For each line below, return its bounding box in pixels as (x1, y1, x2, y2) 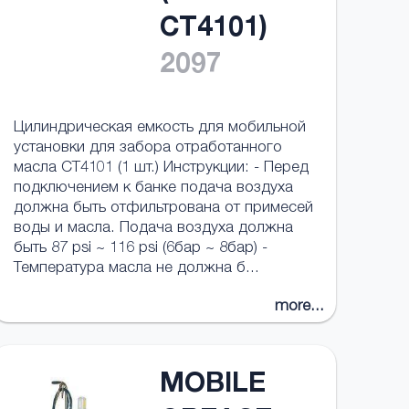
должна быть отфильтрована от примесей (13, 201, 313, 216)
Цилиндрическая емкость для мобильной (13, 121, 306, 136)
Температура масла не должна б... (13, 261, 259, 277)
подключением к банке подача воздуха (13, 181, 293, 196)
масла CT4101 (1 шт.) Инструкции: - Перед (13, 161, 309, 176)
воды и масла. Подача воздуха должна (13, 221, 293, 236)
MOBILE (159, 372, 266, 400)
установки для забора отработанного (13, 141, 282, 156)
